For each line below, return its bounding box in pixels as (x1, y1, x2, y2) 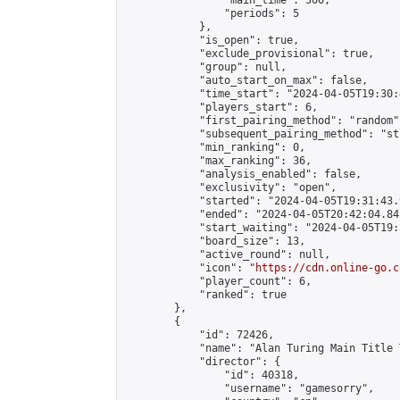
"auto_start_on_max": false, (124, 74, 368, 87)
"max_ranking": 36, (124, 154, 312, 167)
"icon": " (124, 262, 255, 274)
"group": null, (124, 61, 287, 73)
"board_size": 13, (124, 235, 305, 247)
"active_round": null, (124, 248, 330, 261)
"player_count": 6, (124, 275, 312, 287)
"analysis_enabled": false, (124, 168, 362, 180)
